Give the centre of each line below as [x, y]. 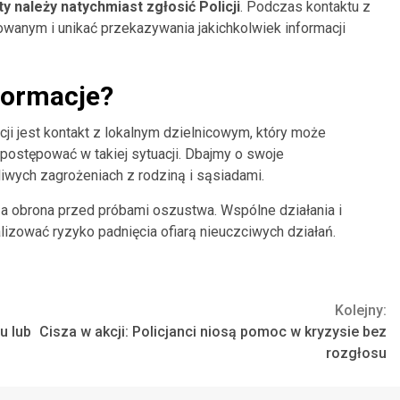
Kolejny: [361, 310]
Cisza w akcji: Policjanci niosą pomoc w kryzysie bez [213, 331]
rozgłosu [356, 353]
